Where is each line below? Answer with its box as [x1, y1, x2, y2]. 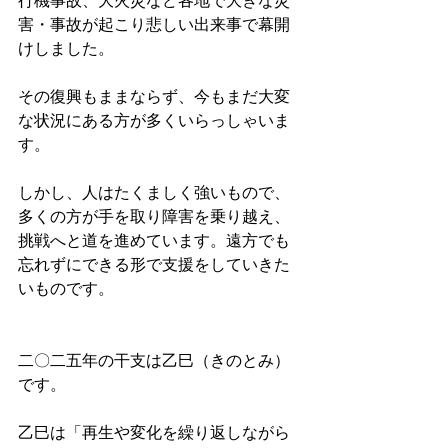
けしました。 [18, 37, 114, 59]
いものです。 [18, 277, 114, 299]
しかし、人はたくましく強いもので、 [18, 181, 290, 203]
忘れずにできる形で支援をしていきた [18, 253, 290, 275]
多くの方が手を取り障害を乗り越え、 [18, 205, 290, 227]
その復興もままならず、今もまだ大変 [18, 85, 290, 107]
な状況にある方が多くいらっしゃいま [18, 109, 290, 131]
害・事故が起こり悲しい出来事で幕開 [18, 13, 290, 35]
